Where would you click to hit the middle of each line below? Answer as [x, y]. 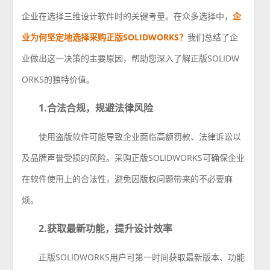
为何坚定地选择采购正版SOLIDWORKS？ [109, 37]
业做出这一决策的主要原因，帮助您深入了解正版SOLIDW [131, 58]
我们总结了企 [213, 37]
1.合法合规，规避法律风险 [96, 108]
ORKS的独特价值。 [58, 79]
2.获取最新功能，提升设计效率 [106, 228]
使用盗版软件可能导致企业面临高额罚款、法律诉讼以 [140, 137]
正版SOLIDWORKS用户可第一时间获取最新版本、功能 [142, 257]
